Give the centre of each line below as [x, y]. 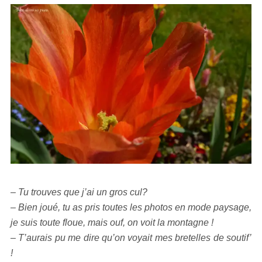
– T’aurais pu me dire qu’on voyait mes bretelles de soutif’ [131, 237]
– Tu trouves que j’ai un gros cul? [79, 192]
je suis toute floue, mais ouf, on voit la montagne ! [112, 222]
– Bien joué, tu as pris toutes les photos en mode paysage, [131, 207]
